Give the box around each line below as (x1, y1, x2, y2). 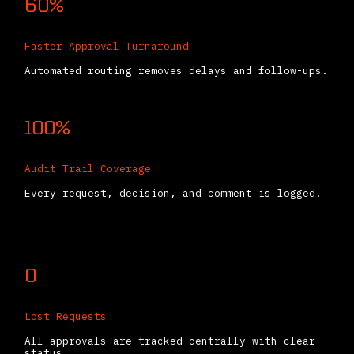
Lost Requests (24, 310, 107, 323)
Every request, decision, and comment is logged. (24, 186, 322, 200)
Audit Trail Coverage (24, 162, 151, 175)
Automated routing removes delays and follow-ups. (24, 64, 328, 77)
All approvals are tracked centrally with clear (24, 334, 315, 348)
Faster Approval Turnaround (24, 40, 189, 53)
